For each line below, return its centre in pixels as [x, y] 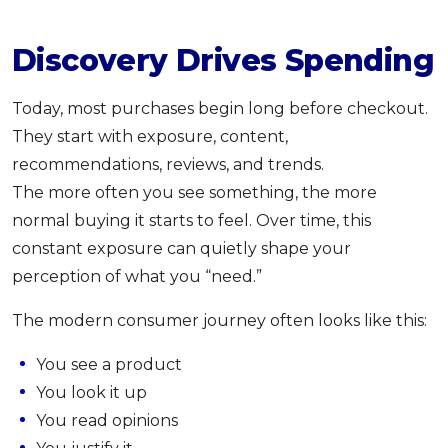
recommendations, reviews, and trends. [168, 164]
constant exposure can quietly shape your [181, 248]
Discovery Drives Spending [223, 60]
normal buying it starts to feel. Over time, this [191, 220]
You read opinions [107, 420]
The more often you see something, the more [194, 192]
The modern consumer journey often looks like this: [219, 320]
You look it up [91, 392]
